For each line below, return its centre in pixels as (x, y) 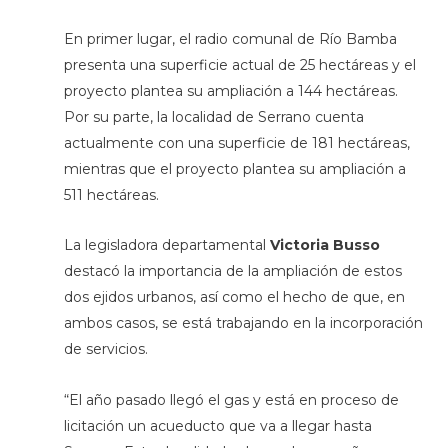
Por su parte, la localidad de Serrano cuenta (213, 116)
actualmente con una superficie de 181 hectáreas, (236, 142)
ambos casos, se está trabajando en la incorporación (243, 323)
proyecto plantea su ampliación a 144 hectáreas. (230, 90)
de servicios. (105, 349)
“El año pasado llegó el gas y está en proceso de (231, 399)
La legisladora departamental (166, 245)
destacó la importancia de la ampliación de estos (232, 271)
